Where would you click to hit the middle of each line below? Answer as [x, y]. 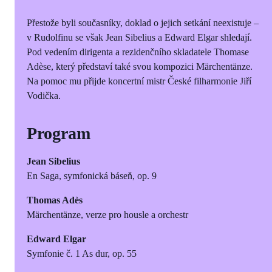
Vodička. [44, 95]
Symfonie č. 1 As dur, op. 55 [82, 253]
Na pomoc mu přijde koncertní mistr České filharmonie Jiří [139, 81]
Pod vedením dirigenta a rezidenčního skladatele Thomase [138, 52]
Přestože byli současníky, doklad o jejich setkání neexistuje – [143, 22]
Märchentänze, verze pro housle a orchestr [107, 214]
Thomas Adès [55, 200]
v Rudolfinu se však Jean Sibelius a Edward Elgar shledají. [139, 37]
